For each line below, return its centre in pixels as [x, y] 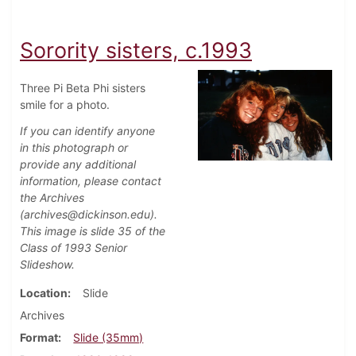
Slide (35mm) [108, 338]
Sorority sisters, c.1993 [136, 51]
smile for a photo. [65, 105]
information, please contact [91, 181]
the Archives [52, 198]
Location [44, 293]
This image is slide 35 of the [93, 231]
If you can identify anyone [87, 131]
